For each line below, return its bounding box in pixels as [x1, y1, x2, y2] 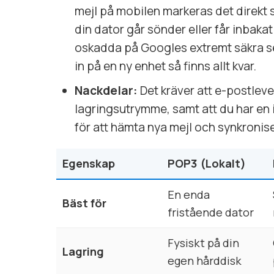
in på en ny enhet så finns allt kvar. [75, 57, 256, 74]
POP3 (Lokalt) [168, 155, 246, 171]
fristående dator [168, 204, 254, 220]
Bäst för [62, 195, 106, 210]
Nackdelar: [75, 82, 138, 98]
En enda [168, 187, 210, 202]
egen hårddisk [168, 253, 242, 268]
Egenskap [62, 155, 115, 171]
